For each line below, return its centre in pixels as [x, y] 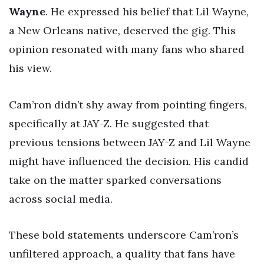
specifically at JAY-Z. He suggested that [109, 123]
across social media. [61, 199]
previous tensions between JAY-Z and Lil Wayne [130, 142]
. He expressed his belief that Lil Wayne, [147, 12]
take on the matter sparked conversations [115, 180]
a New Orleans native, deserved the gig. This [122, 31]
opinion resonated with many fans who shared [127, 49]
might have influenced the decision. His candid [129, 161]
